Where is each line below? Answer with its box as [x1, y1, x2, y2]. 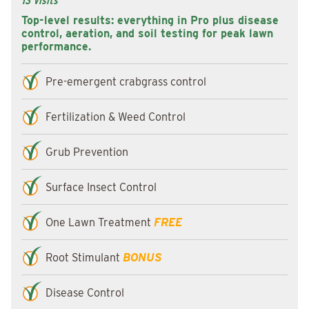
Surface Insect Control [46, 180, 157, 194]
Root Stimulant [46, 250, 120, 264]
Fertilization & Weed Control [46, 110, 186, 123]
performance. [21, 40, 91, 53]
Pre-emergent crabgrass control [46, 74, 206, 88]
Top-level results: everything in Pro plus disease [21, 14, 279, 27]
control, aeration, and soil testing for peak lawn [21, 27, 273, 40]
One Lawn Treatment [46, 215, 151, 229]
